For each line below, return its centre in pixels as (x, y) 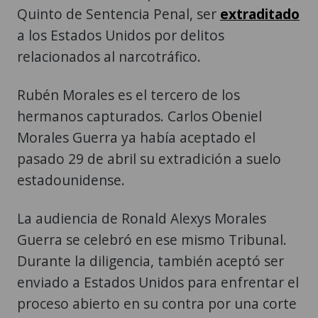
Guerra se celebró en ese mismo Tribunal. (152, 240)
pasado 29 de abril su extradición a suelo (149, 159)
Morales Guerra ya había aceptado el (136, 138)
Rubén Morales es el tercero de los (128, 95)
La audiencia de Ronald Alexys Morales (142, 219)
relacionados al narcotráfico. (109, 57)
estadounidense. (71, 180)
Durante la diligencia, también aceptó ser (150, 261)
